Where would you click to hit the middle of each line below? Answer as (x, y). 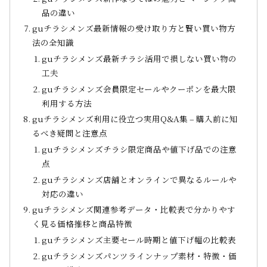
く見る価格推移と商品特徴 (83, 224)
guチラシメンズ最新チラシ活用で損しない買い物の (139, 58)
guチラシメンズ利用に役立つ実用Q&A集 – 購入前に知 (135, 119)
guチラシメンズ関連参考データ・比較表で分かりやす (134, 209)
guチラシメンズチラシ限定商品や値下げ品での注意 (139, 149)
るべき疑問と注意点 (70, 133)
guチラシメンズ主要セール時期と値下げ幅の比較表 (139, 240)
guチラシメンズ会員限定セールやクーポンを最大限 (139, 89)
